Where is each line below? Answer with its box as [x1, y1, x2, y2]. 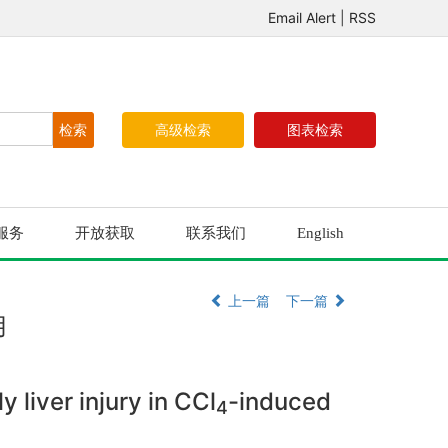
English [297, 225, 344, 241]
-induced [228, 386, 331, 416]
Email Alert [268, 9, 336, 26]
